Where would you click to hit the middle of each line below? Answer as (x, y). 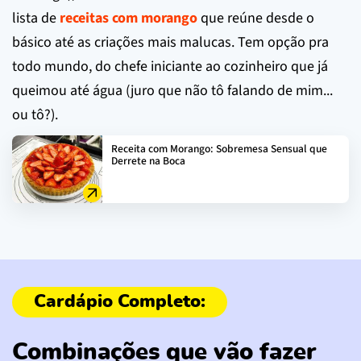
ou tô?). (35, 114)
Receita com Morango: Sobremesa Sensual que (219, 148)
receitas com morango (129, 18)
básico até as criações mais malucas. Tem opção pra (170, 42)
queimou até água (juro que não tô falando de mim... (172, 90)
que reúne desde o (256, 18)
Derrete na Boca (148, 160)
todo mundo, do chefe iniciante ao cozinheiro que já (170, 66)
